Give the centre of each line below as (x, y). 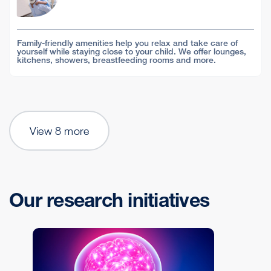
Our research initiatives (109, 200)
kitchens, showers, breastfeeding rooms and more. (116, 60)
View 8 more (60, 131)
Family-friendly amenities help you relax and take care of (127, 43)
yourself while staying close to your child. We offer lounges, (132, 51)
